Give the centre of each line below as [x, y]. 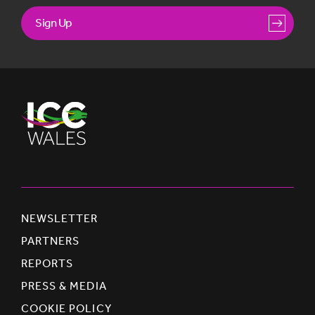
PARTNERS [51, 240]
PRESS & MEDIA [64, 285]
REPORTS [47, 263]
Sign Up [53, 22]
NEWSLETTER [60, 218]
